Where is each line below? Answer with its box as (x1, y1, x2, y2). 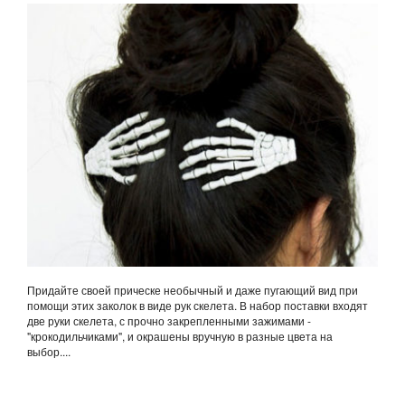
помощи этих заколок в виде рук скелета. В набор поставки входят (27, 297, 368, 313)
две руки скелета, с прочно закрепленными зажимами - (27, 312, 311, 328)
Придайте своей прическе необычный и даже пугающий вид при (27, 281, 358, 297)
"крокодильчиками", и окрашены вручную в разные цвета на (27, 327, 333, 344)
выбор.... (27, 343, 71, 359)
